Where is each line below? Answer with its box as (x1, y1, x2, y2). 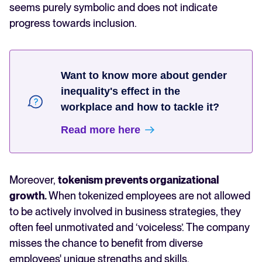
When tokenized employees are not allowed (49, 189, 250, 202)
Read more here (61, 124, 141, 136)
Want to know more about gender (61, 70, 227, 82)
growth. (9, 189, 49, 202)
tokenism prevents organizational (58, 174, 219, 187)
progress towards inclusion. (9, 17, 137, 30)
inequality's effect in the (61, 85, 181, 98)
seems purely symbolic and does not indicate (9, 1, 218, 14)
